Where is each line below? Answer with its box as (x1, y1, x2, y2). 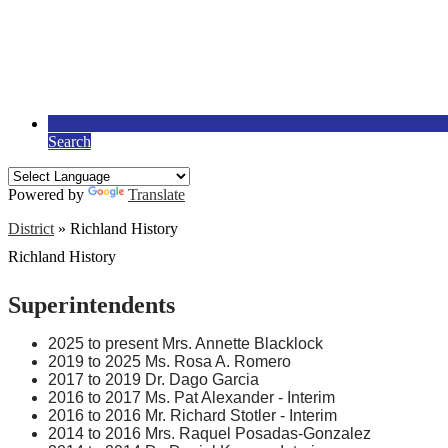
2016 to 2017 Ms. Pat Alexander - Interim (48, 388, 335, 406)
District (8, 220, 54, 237)
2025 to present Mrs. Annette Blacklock (48, 334, 323, 352)
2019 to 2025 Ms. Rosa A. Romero (48, 352, 291, 370)
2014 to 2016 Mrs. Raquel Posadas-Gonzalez (48, 424, 371, 442)
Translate (128, 186, 185, 203)
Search (48, 133, 91, 150)
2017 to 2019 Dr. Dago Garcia (48, 370, 259, 388)
